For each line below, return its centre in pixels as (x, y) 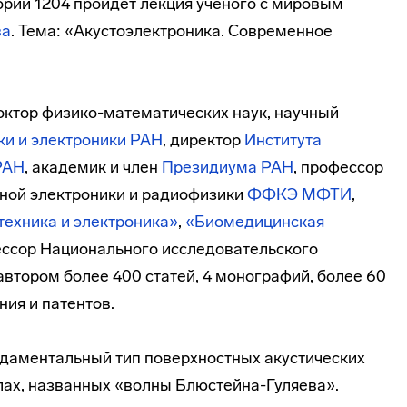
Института (283, 140)
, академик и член (93, 167)
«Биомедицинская (255, 222)
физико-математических (135, 113)
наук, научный (284, 113)
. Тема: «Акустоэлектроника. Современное (172, 31)
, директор (203, 140)
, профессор (338, 167)
